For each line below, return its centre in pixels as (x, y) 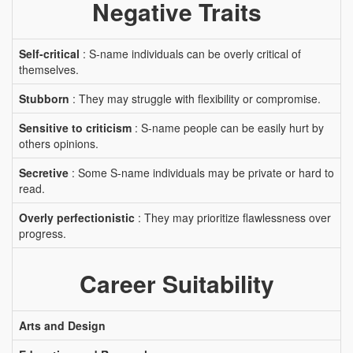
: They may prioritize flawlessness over (233, 217)
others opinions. (59, 143)
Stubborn (44, 98)
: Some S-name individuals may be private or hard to (201, 173)
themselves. (49, 69)
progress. (43, 233)
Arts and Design (62, 325)
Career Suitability (176, 283)
